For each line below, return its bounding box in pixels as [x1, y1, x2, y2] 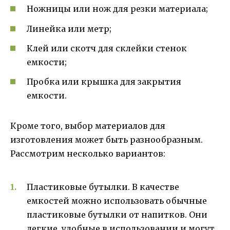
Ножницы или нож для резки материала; [27, 4, 208, 14]
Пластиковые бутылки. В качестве [27, 182, 179, 193]
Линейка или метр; [27, 23, 111, 34]
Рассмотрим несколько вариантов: [10, 148, 165, 159]
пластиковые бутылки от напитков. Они [27, 209, 207, 220]
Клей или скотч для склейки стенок [27, 43, 187, 53]
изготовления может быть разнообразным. [10, 134, 203, 145]
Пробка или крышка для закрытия [27, 76, 181, 87]
